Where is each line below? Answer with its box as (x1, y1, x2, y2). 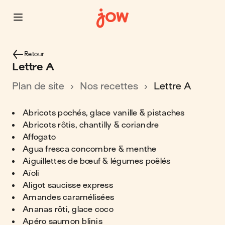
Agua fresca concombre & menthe (23, 145, 157, 154)
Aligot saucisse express (23, 181, 113, 190)
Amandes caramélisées (23, 193, 114, 202)
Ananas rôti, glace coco (23, 205, 114, 214)
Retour (24, 50, 45, 58)
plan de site (19, 81, 64, 91)
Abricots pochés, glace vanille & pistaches (23, 108, 185, 118)
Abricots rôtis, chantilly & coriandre (23, 121, 159, 130)
